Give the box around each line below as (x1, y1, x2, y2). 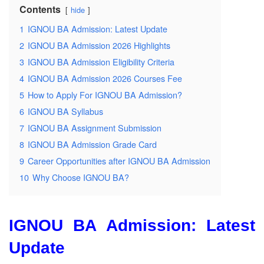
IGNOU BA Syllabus (28, 104, 103, 117)
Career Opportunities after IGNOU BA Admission (28, 154, 210, 167)
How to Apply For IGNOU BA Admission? (28, 88, 182, 101)
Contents (19, 2, 61, 16)
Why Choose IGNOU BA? (32, 170, 129, 183)
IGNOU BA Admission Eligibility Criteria (28, 55, 174, 68)
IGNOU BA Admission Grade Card (28, 137, 157, 150)
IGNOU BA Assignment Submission (28, 121, 161, 134)
